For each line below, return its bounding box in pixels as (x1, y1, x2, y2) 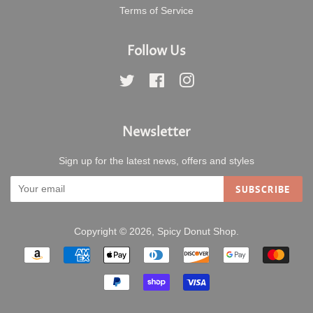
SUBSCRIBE (235, 182, 291, 196)
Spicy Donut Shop (157, 226, 236, 238)
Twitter (134, 75, 164, 86)
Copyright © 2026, (74, 226, 157, 238)
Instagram (194, 75, 239, 86)
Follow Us (127, 43, 186, 61)
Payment (156, 250, 201, 263)
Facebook (164, 75, 209, 86)
